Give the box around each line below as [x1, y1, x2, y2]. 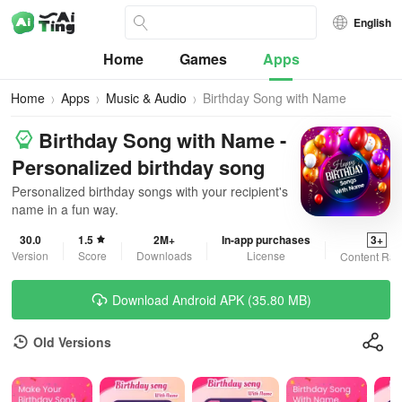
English [354, 14, 391, 31]
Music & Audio [106, 89, 187, 107]
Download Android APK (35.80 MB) [112, 291, 311, 309]
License [247, 248, 285, 263]
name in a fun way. [12, 200, 118, 218]
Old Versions [33, 333, 111, 351]
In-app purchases [222, 232, 310, 248]
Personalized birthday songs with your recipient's [12, 182, 288, 200]
